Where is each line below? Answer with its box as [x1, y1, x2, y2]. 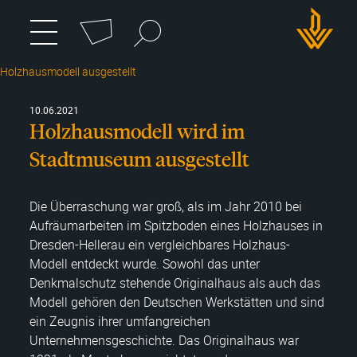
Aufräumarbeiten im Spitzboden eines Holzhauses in [29, 217, 323, 234]
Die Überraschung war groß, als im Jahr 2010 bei [29, 198, 302, 215]
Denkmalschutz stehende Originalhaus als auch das [29, 274, 320, 292]
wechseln [94, 61, 166, 84]
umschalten [42, 39, 101, 55]
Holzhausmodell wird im [29, 118, 245, 143]
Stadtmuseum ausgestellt [29, 146, 249, 171]
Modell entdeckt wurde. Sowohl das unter [29, 255, 260, 273]
